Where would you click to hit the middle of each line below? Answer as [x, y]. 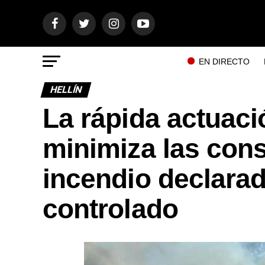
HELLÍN [66, 90]
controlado [110, 209]
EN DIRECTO [224, 62]
